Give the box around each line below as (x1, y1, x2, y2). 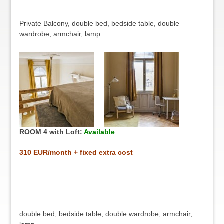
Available (83, 128, 115, 136)
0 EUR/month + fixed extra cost (27, 148, 133, 156)
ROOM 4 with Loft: (19, 128, 84, 136)
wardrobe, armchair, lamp (19, 30, 100, 38)
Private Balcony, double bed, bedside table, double (19, 19, 179, 27)
